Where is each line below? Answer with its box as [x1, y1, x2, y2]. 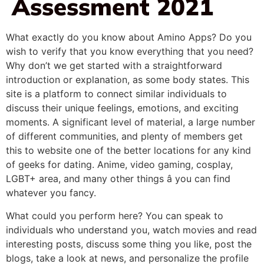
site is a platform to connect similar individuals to [6, 87, 227, 100]
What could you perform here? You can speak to [6, 209, 223, 222]
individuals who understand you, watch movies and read [6, 223, 257, 236]
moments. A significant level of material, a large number [6, 115, 255, 128]
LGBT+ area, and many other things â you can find [6, 172, 230, 184]
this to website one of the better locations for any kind [6, 144, 251, 156]
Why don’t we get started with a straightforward [6, 59, 222, 71]
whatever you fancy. [6, 186, 96, 199]
